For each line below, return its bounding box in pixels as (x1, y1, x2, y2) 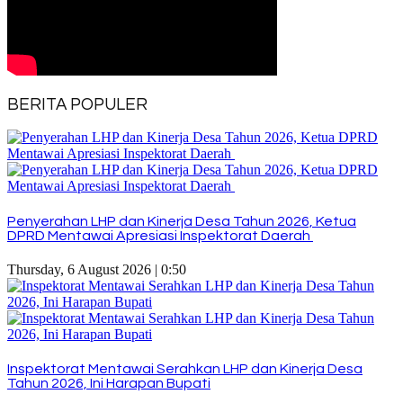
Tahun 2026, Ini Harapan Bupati (7, 376, 210, 391)
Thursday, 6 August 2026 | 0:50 (7, 261, 186, 277)
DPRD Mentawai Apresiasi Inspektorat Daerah (7, 228, 313, 243)
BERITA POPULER (7, 95, 148, 113)
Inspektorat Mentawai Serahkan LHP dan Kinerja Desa (7, 362, 363, 377)
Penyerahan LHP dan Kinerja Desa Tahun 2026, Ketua (7, 213, 356, 228)
